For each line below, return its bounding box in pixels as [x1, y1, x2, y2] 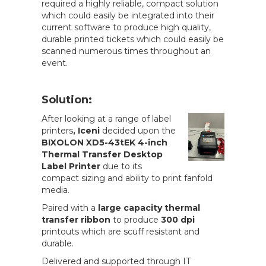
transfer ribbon [41, 214, 110, 225]
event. [41, 57, 68, 68]
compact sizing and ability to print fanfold [41, 172, 213, 183]
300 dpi [160, 214, 195, 225]
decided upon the [102, 125, 176, 136]
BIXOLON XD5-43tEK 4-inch [41, 137, 167, 148]
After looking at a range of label [41, 113, 171, 124]
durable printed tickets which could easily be [41, 33, 224, 45]
